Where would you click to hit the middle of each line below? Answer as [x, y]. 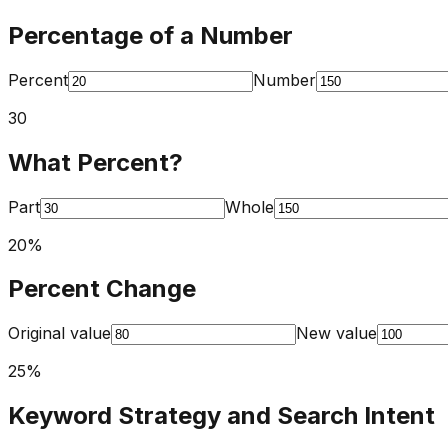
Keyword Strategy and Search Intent [221, 416]
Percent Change [102, 289]
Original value [59, 333]
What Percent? [95, 162]
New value [336, 333]
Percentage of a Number [150, 35]
